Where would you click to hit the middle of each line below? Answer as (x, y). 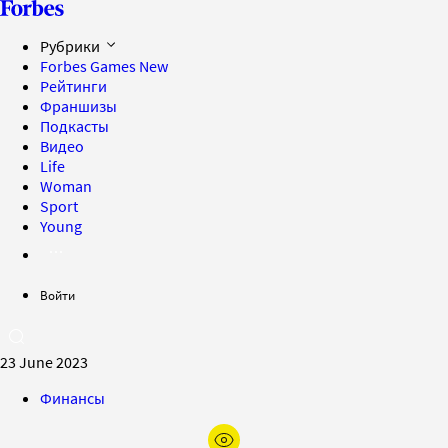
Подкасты (74, 126)
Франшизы (78, 106)
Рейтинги (73, 86)
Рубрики (71, 46)
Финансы (72, 398)
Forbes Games (89, 66)
